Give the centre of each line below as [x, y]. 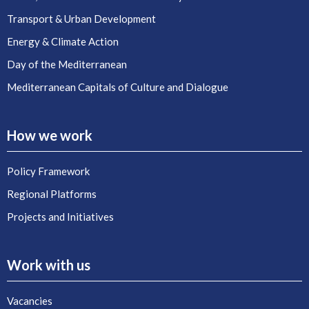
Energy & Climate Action [63, 41]
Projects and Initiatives [60, 217]
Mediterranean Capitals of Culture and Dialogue [118, 87]
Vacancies [30, 301]
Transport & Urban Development [81, 19]
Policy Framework [48, 171]
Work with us [49, 265]
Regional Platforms [52, 194]
